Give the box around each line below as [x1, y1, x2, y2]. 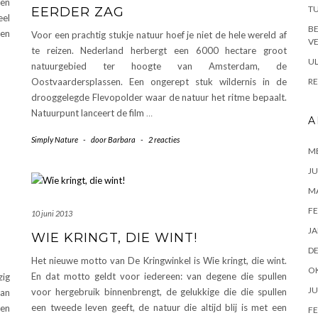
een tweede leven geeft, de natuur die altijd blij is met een [31, 301, 287, 313]
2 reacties [148, 134, 180, 144]
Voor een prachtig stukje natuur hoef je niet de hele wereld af [31, 28, 287, 40]
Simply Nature [31, 134, 78, 144]
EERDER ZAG [31, 4, 124, 20]
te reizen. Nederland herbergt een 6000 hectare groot [31, 44, 287, 56]
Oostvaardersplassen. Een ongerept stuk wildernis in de [31, 75, 287, 87]
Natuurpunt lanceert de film [31, 106, 146, 119]
